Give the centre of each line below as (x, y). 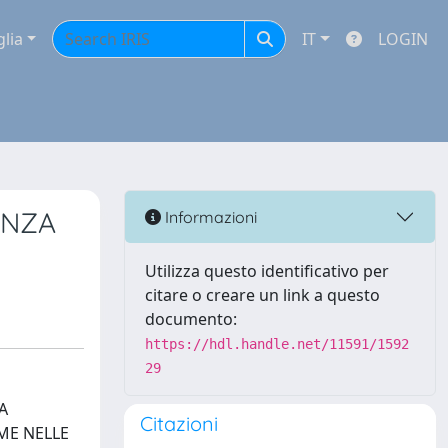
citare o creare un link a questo (262, 295)
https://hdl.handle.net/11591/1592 (277, 344)
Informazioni (209, 216)
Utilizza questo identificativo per (267, 271)
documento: (191, 319)
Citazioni (179, 423)
